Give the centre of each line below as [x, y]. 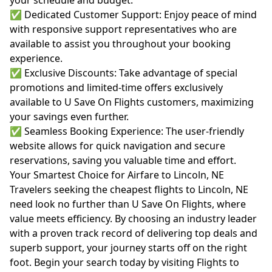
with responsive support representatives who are [123, 29]
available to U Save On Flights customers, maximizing [132, 102]
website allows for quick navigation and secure [117, 146]
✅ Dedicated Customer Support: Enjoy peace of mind [133, 15]
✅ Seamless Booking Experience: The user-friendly [127, 131]
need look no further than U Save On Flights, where [128, 204]
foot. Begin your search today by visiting [103, 262]
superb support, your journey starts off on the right [128, 248]
